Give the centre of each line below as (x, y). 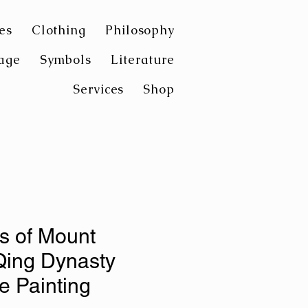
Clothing (58, 30)
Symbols (65, 59)
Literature (143, 59)
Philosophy (140, 30)
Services (99, 89)
